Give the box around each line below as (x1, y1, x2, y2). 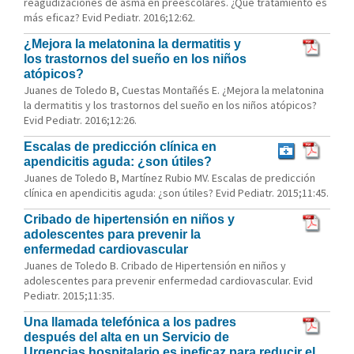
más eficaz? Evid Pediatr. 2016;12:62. (24, 10, 195, 24)
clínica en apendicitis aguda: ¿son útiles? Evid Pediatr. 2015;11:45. (24, 186, 329, 200)
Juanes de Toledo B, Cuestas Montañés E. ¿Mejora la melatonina (24, 83, 324, 97)
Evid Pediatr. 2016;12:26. (24, 113, 137, 127)
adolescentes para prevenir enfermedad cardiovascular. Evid (24, 273, 313, 288)
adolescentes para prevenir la (24, 228, 201, 241)
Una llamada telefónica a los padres (24, 315, 236, 329)
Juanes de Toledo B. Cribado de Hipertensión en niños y (24, 258, 286, 273)
